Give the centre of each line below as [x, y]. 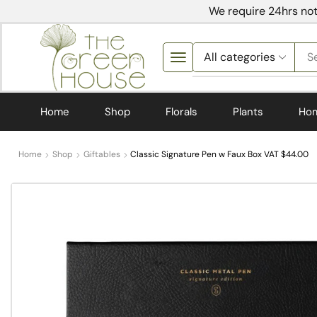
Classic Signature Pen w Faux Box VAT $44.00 [220, 155]
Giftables [102, 155]
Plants [248, 111]
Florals [181, 111]
